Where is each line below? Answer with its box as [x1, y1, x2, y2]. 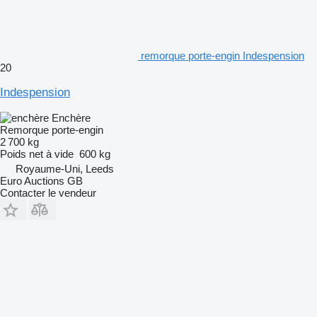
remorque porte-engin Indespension [141, 49, 304, 62]
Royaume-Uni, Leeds [16, 162, 114, 175]
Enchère [52, 111, 91, 124]
